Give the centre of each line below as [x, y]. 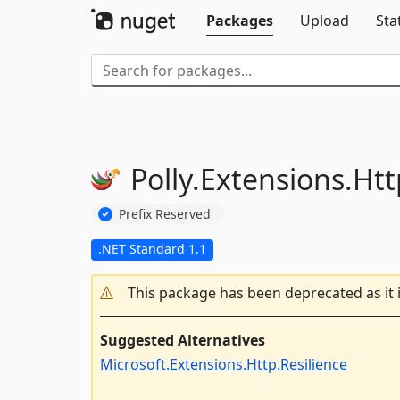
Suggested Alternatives [183, 340]
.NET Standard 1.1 [152, 248]
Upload [325, 21]
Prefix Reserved [165, 213]
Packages [240, 21]
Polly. [165, 179]
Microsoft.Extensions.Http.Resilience [224, 364]
